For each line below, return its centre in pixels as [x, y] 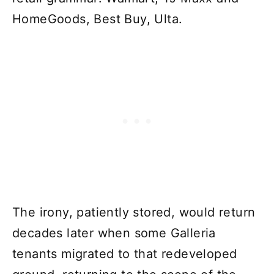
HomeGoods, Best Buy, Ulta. [98, 19]
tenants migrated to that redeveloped [125, 254]
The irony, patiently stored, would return [134, 213]
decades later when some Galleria [114, 233]
